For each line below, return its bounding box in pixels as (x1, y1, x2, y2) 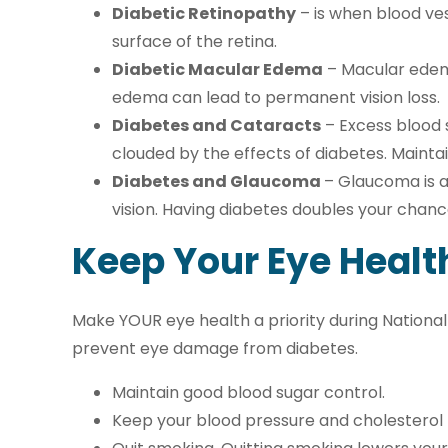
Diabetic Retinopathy (112, 2, 296, 26)
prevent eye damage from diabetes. (72, 337, 358, 361)
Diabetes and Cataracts (112, 114, 321, 138)
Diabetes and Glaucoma (112, 170, 324, 194)
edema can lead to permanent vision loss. (112, 86, 440, 110)
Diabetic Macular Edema (112, 58, 323, 82)
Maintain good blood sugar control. (112, 381, 385, 405)
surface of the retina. (112, 30, 277, 54)
